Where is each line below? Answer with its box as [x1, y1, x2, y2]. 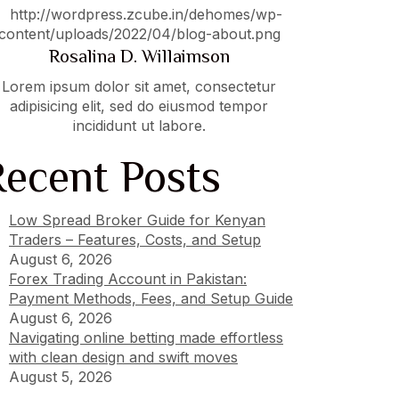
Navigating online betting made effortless [9, 329, 283, 346]
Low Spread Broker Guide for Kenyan [9, 211, 265, 229]
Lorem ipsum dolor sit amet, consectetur [2, 77, 276, 95]
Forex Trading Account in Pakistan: [9, 270, 247, 288]
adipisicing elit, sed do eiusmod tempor [10, 97, 268, 115]
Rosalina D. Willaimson [48, 45, 230, 67]
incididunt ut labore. [72, 117, 206, 134]
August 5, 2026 [9, 368, 112, 386]
